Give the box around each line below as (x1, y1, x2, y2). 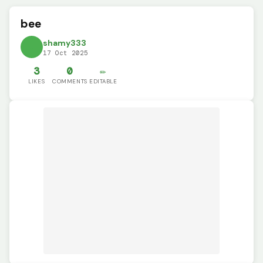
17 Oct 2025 (43, 49, 89, 58)
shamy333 (43, 38, 87, 49)
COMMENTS (52, 77, 87, 86)
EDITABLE (89, 77, 117, 86)
